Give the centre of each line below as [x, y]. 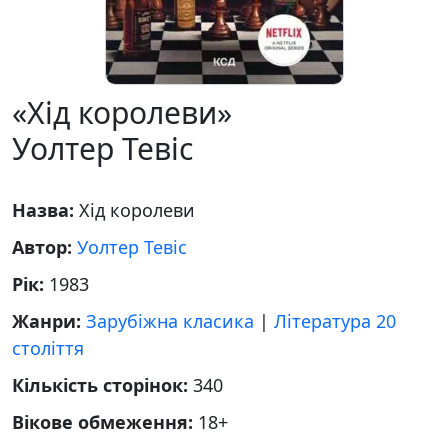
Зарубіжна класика [170, 321]
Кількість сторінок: [102, 385]
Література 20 [335, 321]
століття [48, 348]
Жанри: [49, 321]
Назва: [45, 210]
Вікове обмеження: [105, 422]
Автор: [44, 247]
